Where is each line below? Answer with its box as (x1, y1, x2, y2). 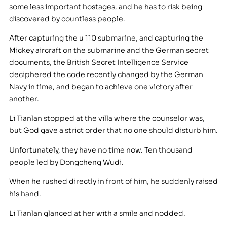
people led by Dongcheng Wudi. (9, 157, 124, 167)
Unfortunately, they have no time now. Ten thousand (9, 145, 193, 155)
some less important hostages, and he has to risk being (9, 2, 202, 11)
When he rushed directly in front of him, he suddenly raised (9, 177, 218, 186)
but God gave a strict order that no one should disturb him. (9, 126, 218, 135)
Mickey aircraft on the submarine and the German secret (9, 46, 209, 55)
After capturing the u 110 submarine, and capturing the (9, 33, 203, 43)
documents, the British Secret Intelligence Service (9, 58, 188, 67)
